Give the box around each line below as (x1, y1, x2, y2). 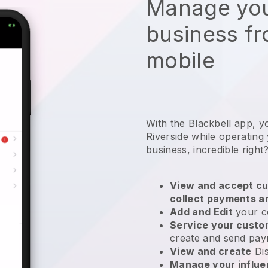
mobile (146, 47, 215, 74)
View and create (170, 245, 252, 257)
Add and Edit (170, 205, 233, 218)
